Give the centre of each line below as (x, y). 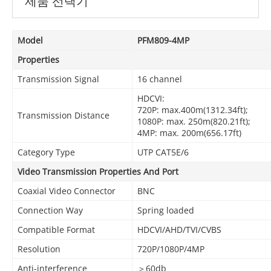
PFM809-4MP (163, 40)
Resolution (39, 249)
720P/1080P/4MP (171, 249)
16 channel (159, 79)
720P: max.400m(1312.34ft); (192, 109)
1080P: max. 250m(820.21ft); (194, 121)
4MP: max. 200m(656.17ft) (189, 132)
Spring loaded (165, 210)
